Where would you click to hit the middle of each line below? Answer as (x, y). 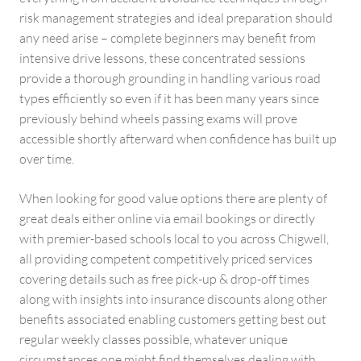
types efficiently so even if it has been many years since (169, 98)
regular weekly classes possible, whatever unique (154, 339)
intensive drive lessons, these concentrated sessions (162, 58)
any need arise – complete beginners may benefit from (168, 37)
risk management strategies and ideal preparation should (176, 17)
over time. (47, 158)
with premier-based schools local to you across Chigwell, (174, 238)
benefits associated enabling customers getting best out (173, 319)
